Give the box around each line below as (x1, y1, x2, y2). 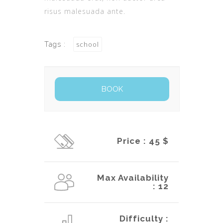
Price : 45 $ (117, 135, 169, 146)
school (76, 39, 99, 49)
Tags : (44, 40, 68, 48)
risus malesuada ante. (44, 6, 125, 16)
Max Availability (97, 172, 169, 183)
